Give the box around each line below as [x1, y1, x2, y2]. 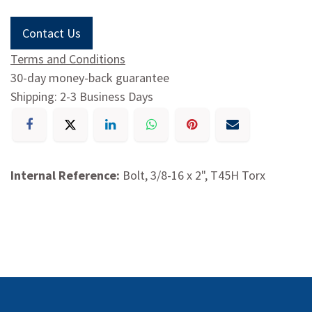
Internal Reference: [10, 167, 123, 184]
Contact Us [22, 24, 81, 41]
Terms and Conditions [10, 50, 125, 67]
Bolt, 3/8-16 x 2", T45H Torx [123, 167, 265, 184]
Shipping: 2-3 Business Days [10, 88, 153, 104]
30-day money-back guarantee [10, 69, 169, 86]
